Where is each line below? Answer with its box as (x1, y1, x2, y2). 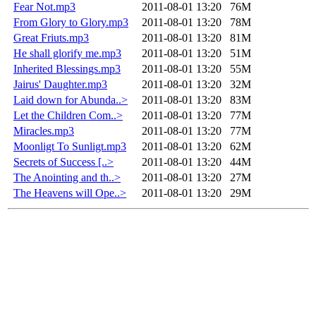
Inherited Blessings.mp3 (13, 62, 121, 75)
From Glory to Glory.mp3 (13, 16, 128, 28)
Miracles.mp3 (13, 124, 74, 137)
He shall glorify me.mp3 (13, 47, 121, 59)
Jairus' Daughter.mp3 (13, 78, 107, 90)
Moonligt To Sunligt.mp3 (13, 140, 126, 152)
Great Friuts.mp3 (13, 31, 89, 44)
